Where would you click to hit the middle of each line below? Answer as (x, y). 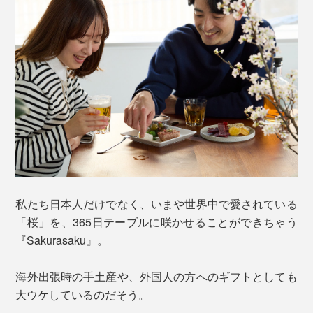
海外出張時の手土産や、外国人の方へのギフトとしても (156, 277)
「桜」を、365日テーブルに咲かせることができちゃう (156, 222)
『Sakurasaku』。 (62, 240)
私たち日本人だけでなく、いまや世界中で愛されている (156, 204)
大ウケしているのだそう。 (83, 295)
